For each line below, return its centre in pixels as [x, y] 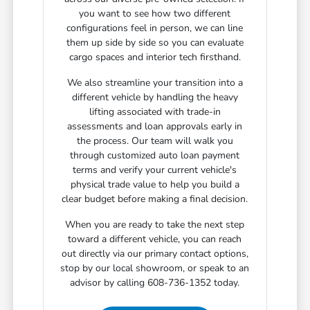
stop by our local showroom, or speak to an [155, 268]
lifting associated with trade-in [155, 112]
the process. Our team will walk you [155, 141]
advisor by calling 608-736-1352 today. [155, 283]
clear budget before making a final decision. [155, 199]
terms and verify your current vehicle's [155, 170]
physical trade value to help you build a [155, 185]
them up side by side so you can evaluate [155, 43]
